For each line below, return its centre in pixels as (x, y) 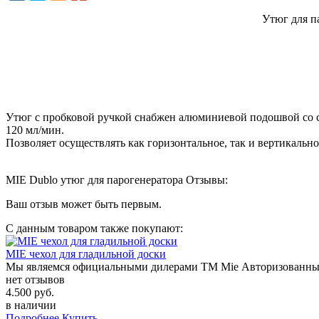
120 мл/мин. (35, 130)
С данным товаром (53, 228)
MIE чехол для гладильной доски (86, 253)
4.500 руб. (30, 292)
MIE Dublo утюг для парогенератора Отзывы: (117, 179)
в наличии (31, 305)
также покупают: (142, 228)
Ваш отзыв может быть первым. (84, 204)
